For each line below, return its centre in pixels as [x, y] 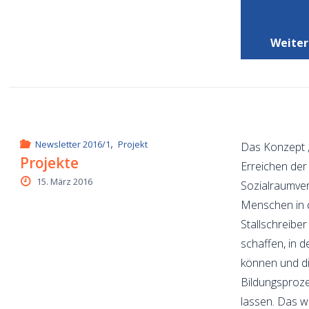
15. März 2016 [64, 181]
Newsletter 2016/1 [73, 144]
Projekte [50, 162]
